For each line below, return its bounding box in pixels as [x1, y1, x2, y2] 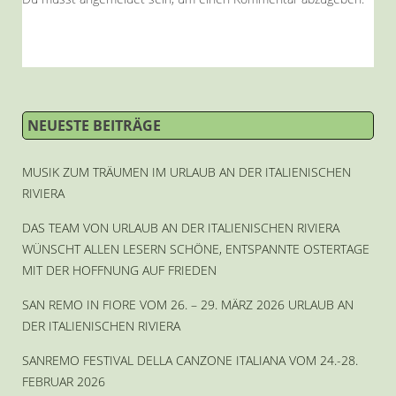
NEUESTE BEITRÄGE [27, 115, 161, 135]
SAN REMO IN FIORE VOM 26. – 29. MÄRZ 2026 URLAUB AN [22, 295, 354, 313]
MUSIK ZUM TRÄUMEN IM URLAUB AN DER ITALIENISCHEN [22, 163, 351, 180]
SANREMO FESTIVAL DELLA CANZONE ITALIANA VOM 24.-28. [22, 351, 358, 369]
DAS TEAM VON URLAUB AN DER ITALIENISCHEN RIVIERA [22, 218, 339, 236]
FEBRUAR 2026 [22, 372, 105, 390]
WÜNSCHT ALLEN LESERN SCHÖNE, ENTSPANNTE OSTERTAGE [22, 240, 369, 257]
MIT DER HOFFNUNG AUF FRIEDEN [22, 261, 217, 278]
